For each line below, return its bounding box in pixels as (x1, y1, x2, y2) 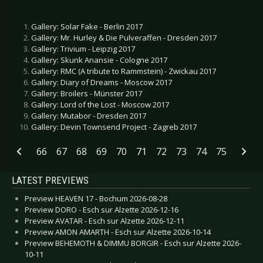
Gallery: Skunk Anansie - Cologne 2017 (31, 54, 167, 65)
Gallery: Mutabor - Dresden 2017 (31, 110, 146, 121)
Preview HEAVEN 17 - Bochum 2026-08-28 (25, 193, 167, 204)
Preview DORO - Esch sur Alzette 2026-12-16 (25, 204, 178, 215)
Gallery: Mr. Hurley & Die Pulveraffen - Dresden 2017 (31, 32, 217, 43)
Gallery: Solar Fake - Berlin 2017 (31, 21, 143, 32)
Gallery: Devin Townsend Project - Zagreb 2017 (31, 121, 197, 132)
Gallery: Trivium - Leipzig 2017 (31, 43, 135, 54)
